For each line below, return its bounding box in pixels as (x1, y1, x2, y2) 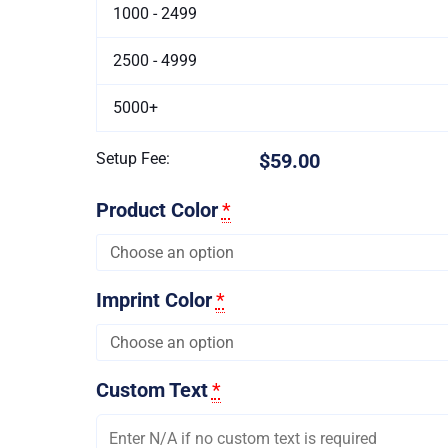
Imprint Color (95, 287, 212, 312)
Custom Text (95, 377, 208, 402)
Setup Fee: (95, 148, 170, 168)
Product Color (95, 197, 218, 222)
